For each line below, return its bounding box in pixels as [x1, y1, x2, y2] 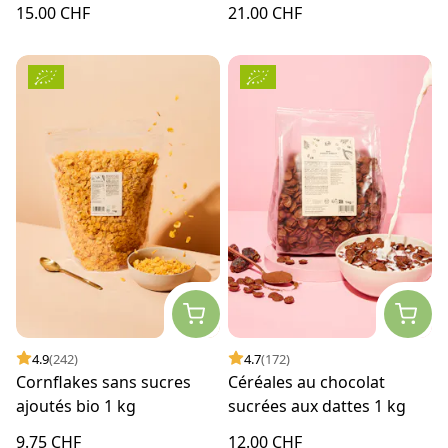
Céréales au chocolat [228, 370, 385, 393]
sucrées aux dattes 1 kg [228, 394, 406, 417]
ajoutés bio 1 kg [16, 394, 136, 417]
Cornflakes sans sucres [16, 370, 191, 393]
